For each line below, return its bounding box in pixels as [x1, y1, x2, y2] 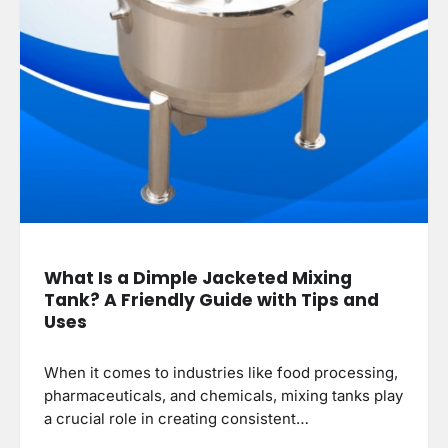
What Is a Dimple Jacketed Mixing [44, 266, 352, 291]
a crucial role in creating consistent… [44, 410, 309, 429]
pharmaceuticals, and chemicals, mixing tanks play [44, 387, 403, 406]
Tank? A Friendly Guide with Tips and [44, 288, 379, 313]
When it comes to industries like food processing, [44, 364, 398, 383]
